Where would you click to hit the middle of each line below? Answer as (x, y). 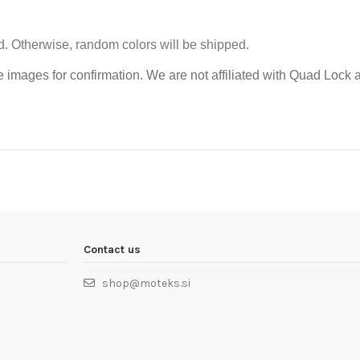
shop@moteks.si (146, 284)
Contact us (112, 249)
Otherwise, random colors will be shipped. (130, 44)
